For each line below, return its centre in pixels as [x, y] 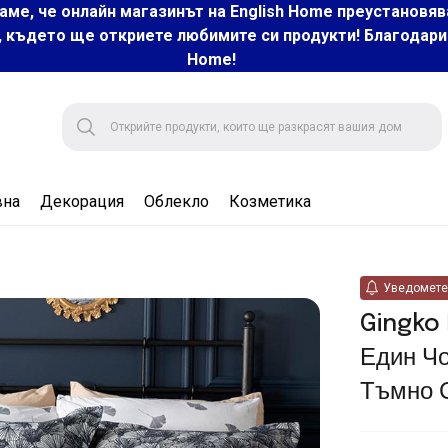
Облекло [176, 201]
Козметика [270, 201]
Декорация [82, 201]
